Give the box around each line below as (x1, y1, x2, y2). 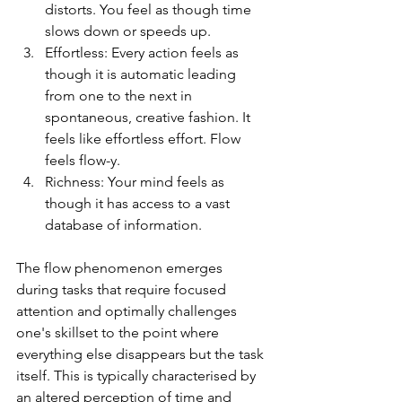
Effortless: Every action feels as (45, 44, 242, 62)
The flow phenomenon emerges (16, 259, 226, 277)
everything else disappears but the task (16, 345, 267, 363)
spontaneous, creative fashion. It (45, 109, 254, 127)
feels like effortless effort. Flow (45, 130, 244, 148)
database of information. (45, 216, 205, 234)
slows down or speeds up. (45, 22, 211, 40)
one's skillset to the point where (16, 324, 223, 342)
